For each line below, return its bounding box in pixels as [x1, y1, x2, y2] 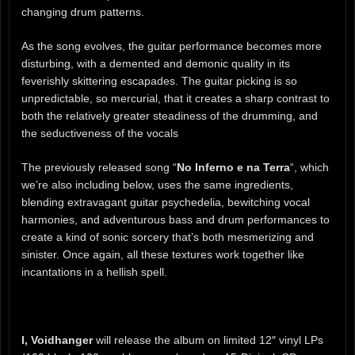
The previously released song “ [21, 160, 177, 174]
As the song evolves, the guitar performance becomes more [21, 40, 322, 53]
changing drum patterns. [21, 6, 144, 19]
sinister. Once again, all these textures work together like [21, 247, 304, 261]
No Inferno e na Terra [177, 160, 290, 174]
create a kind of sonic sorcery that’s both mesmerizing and [21, 230, 314, 243]
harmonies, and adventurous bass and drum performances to [21, 212, 330, 226]
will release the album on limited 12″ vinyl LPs [93, 333, 323, 346]
